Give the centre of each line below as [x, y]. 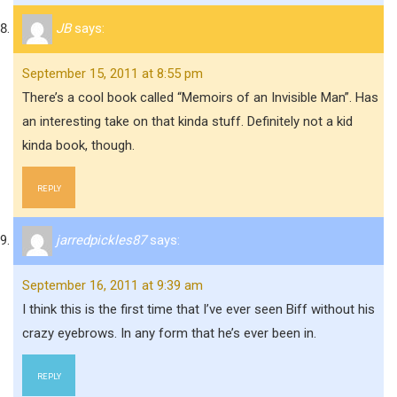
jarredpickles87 [101, 240]
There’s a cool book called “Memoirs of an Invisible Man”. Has [200, 97]
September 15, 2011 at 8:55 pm [113, 74]
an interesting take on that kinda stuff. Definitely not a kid [187, 121]
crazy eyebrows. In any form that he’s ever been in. [169, 333]
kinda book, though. [78, 145]
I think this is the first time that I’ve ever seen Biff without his [198, 309]
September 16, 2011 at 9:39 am [113, 285]
